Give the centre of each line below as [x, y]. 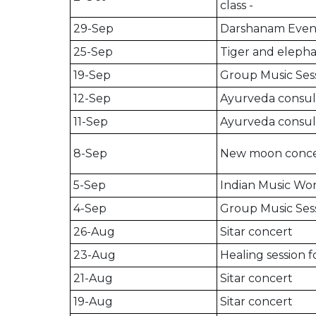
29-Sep [93, 29]
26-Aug [94, 232]
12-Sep [92, 99]
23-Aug [95, 255]
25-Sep [93, 52]
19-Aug [93, 302]
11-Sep [91, 122]
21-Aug [93, 279]
